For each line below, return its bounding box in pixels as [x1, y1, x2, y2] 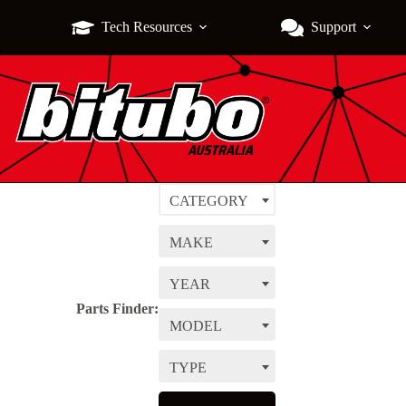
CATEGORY [169, 193, 248, 208]
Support [310, 19, 356, 34]
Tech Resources [101, 19, 192, 34]
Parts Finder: [76, 301, 159, 317]
